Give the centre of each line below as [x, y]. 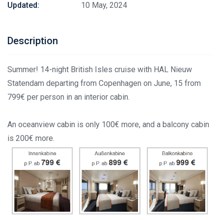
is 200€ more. [31, 138]
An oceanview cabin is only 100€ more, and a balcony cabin [108, 124]
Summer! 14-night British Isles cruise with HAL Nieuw [100, 69]
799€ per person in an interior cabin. [69, 97]
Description [33, 41]
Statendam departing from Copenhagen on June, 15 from [104, 83]
